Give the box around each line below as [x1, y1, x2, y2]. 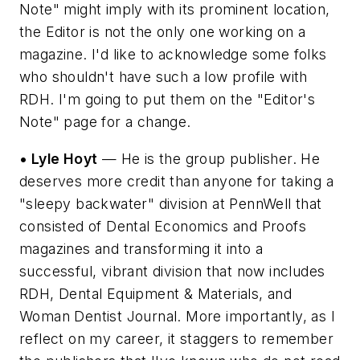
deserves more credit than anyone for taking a [19, 172, 333, 190]
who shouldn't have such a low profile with [19, 68, 308, 86]
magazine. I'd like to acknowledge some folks [19, 46, 327, 63]
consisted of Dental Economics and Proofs [19, 217, 306, 235]
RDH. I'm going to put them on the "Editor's [19, 91, 316, 108]
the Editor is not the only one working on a [19, 23, 306, 41]
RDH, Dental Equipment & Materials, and [19, 284, 292, 302]
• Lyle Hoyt [19, 149, 98, 167]
